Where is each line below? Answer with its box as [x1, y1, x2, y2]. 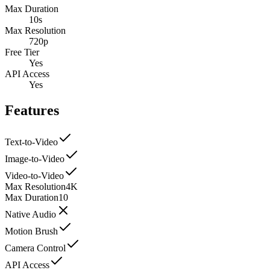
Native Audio [5, 209, 56, 220]
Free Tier [5, 47, 39, 58]
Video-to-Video [5, 171, 64, 181]
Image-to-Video [5, 154, 64, 165]
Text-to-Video [5, 137, 58, 148]
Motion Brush [5, 226, 58, 237]
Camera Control [5, 243, 66, 254]
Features [5, 102, 59, 119]
